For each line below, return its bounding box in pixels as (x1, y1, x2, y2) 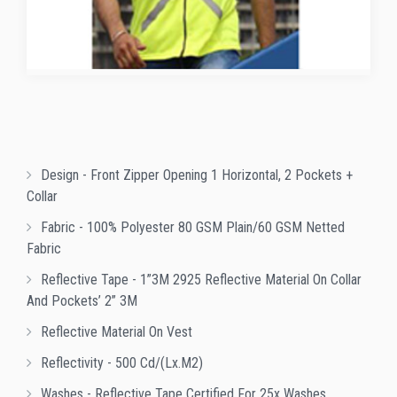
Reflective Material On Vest (41, 323, 192, 340)
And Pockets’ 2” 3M (27, 292, 137, 309)
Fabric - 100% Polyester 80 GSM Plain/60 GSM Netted (41, 218, 345, 236)
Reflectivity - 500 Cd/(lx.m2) (41, 354, 203, 371)
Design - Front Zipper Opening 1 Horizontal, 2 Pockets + (41, 166, 353, 183)
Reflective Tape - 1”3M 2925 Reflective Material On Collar (41, 270, 362, 288)
